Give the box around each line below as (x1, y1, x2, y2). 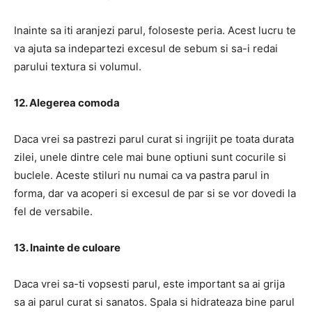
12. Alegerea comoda (14, 95, 120, 109)
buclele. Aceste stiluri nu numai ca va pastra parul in (14, 168, 270, 182)
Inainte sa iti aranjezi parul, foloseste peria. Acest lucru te (14, 23, 296, 37)
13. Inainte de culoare (14, 240, 120, 254)
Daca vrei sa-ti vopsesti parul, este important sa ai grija (14, 276, 285, 290)
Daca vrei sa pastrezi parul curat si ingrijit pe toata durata (14, 132, 294, 146)
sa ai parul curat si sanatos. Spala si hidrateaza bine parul (14, 295, 295, 309)
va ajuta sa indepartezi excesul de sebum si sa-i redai (14, 41, 278, 55)
